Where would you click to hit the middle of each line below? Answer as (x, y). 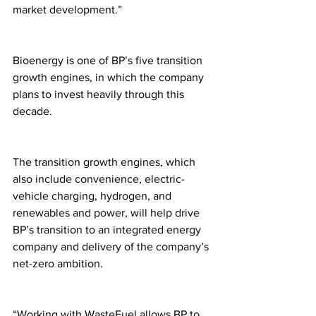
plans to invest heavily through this (100, 95)
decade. (34, 111)
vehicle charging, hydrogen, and (93, 196)
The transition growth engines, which (105, 162)
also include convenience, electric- (99, 179)
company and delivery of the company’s (112, 247)
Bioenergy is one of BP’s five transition (109, 61)
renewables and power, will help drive (108, 213)
